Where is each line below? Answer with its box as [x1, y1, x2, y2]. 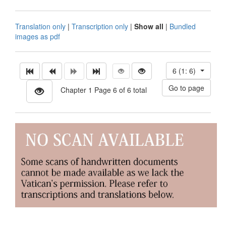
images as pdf [15, 31, 60, 41]
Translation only [15, 21, 66, 31]
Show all [134, 21, 163, 31]
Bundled [169, 21, 196, 31]
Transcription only [72, 21, 128, 31]
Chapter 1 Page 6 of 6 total [52, 84, 147, 95]
